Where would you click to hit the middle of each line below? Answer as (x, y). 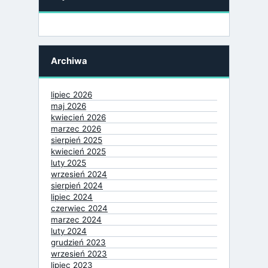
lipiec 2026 (71, 94)
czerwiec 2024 (79, 208)
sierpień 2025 (77, 140)
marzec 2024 (76, 219)
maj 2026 (68, 106)
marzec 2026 (76, 128)
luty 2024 (69, 231)
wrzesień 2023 (79, 253)
